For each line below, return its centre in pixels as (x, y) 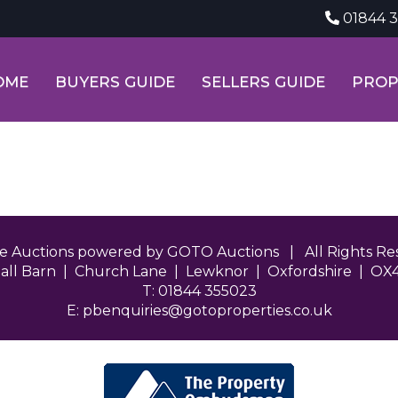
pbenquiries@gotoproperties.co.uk (207, 310)
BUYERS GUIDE (115, 82)
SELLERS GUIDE (263, 82)
